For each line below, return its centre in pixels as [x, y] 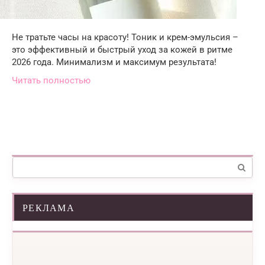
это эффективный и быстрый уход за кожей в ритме [122, 50]
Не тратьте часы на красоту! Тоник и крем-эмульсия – [125, 37]
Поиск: [26, 162]
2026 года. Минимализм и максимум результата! [114, 62]
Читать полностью [51, 80]
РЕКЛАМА [49, 207]
